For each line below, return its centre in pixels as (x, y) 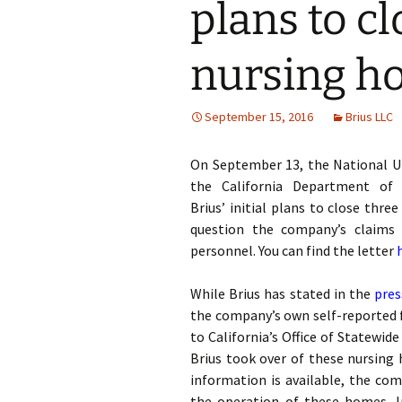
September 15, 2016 (259, 117)
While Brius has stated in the (283, 293)
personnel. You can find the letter (293, 250)
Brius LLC (369, 117)
